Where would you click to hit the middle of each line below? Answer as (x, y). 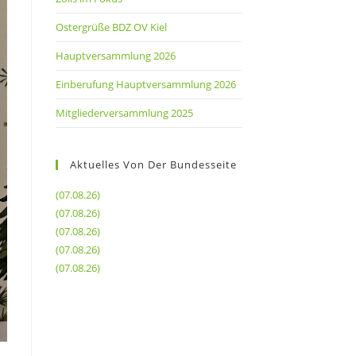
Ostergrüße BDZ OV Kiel (111, 27)
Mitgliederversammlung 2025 (124, 112)
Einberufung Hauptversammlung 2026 (145, 84)
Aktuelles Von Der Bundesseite (153, 164)
